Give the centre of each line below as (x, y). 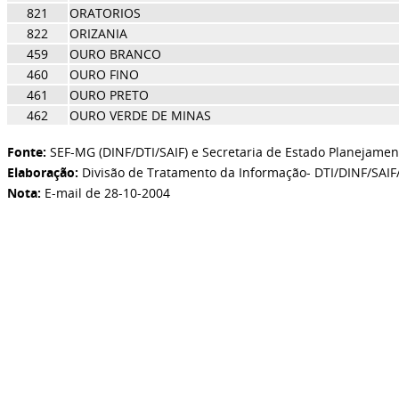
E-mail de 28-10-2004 (105, 193)
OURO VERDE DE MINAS (140, 115)
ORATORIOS (105, 13)
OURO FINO (104, 74)
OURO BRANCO (115, 54)
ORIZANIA (98, 33)
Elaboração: (42, 172)
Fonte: (26, 152)
